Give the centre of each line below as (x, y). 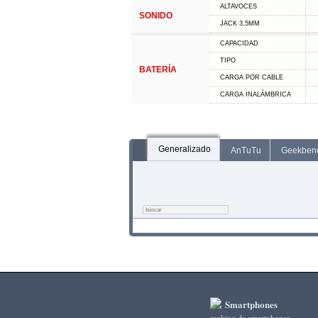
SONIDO (155, 16)
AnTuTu (246, 150)
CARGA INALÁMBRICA (255, 94)
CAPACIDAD (239, 43)
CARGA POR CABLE (251, 77)
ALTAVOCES (238, 6)
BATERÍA (158, 70)
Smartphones (250, 304)
